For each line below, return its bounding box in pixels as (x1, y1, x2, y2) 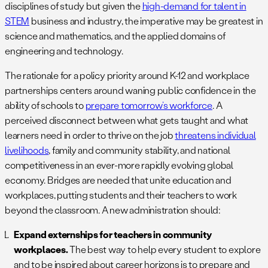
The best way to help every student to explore (68, 242, 261, 255)
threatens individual (175, 128, 256, 141)
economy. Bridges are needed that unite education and (5, 173, 232, 186)
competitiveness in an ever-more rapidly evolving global (5, 158, 233, 171)
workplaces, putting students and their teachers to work (5, 188, 237, 201)
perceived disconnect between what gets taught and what (5, 113, 249, 126)
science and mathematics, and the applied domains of (5, 29, 226, 42)
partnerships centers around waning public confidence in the (5, 83, 256, 96)
